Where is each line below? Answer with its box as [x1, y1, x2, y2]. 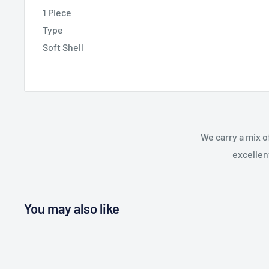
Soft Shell [43, 41, 83, 53]
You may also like [24, 201, 119, 217]
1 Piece [43, 7, 71, 19]
